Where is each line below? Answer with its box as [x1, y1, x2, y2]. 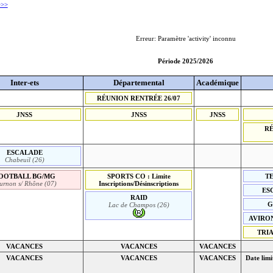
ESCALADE [6, 148, 43, 156]
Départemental [113, 77, 165, 87]
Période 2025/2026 [157, 57, 213, 65]
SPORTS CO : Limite [107, 172, 171, 180]
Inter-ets [10, 77, 39, 87]
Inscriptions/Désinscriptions [99, 179, 179, 187]
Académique [196, 77, 239, 87]
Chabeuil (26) [4, 155, 44, 163]
